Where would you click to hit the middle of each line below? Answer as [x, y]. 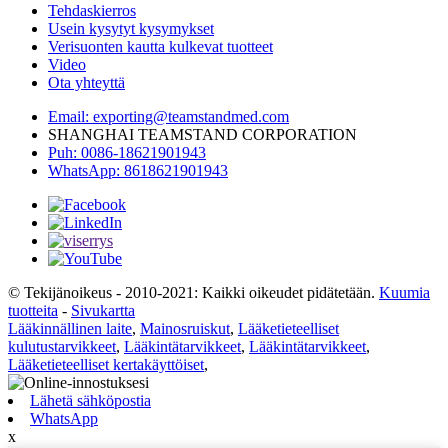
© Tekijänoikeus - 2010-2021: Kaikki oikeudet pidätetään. [191, 293]
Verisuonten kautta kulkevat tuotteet [160, 47]
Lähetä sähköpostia [90, 401]
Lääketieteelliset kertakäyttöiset [106, 365]
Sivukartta [103, 311]
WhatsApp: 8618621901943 [138, 171]
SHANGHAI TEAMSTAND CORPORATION [202, 135]
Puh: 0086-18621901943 [127, 153]
